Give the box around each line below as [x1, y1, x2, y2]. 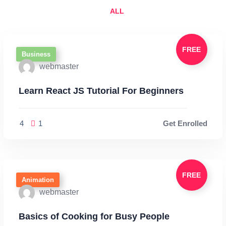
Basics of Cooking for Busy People [19, 211, 170, 221]
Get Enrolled [162, 119, 207, 128]
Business [22, 50, 51, 58]
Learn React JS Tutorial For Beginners [19, 86, 184, 96]
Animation [22, 176, 54, 184]
